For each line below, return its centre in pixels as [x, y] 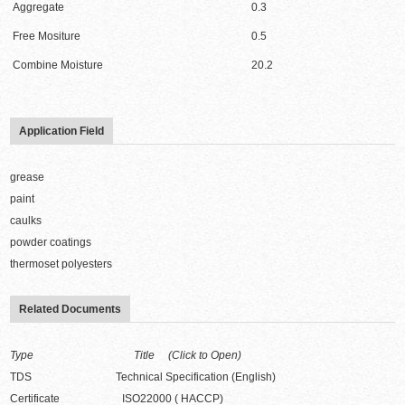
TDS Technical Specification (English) [143, 377]
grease [28, 178]
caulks [26, 221]
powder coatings [51, 243]
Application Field [62, 132]
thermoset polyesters [63, 264]
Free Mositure [47, 37]
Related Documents [71, 310]
